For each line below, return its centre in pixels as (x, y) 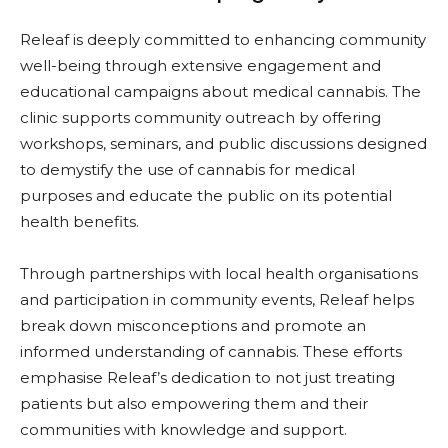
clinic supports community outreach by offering (200, 117)
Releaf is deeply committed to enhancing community (223, 39)
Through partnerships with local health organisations (219, 273)
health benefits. (79, 221)
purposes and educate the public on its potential (206, 195)
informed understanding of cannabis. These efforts (211, 351)
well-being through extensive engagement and (200, 65)
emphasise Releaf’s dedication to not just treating (207, 377)
